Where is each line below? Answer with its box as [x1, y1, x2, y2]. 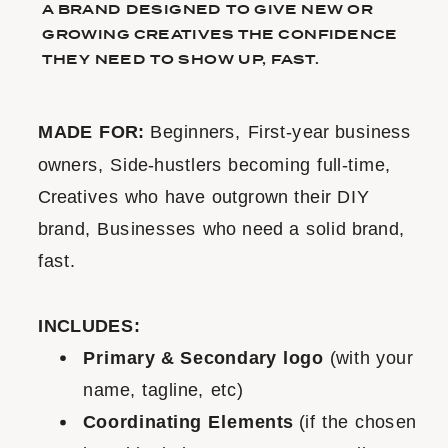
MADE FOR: [37, 121, 151, 143]
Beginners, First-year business [150, 121, 412, 143]
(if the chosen [293, 411, 417, 433]
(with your [329, 346, 413, 368]
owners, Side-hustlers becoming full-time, [37, 153, 392, 175]
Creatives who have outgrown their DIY [37, 185, 370, 207]
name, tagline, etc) [83, 378, 244, 400]
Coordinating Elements [83, 411, 294, 433]
